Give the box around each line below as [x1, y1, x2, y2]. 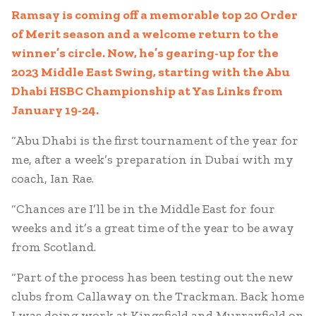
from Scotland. [11, 239, 96, 255]
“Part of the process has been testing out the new [11, 269, 293, 285]
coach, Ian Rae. [11, 171, 94, 186]
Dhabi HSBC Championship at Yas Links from [11, 83, 283, 99]
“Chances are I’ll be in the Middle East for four [11, 201, 275, 217]
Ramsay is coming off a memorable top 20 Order [11, 7, 298, 23]
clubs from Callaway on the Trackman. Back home [11, 288, 304, 304]
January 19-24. [11, 102, 99, 118]
